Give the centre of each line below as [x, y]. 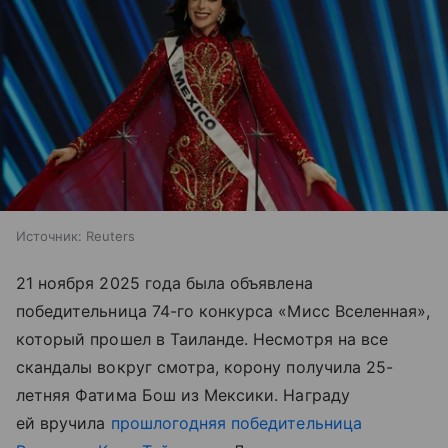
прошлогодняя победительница [236, 423]
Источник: [49, 236]
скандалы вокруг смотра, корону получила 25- [205, 367]
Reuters [110, 236]
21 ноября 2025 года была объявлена [164, 283]
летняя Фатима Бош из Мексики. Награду [183, 395]
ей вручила [63, 423]
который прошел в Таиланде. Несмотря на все [202, 339]
